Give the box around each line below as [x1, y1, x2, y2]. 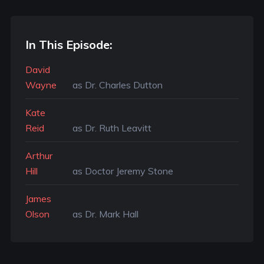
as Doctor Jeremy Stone [62, 165, 173, 177]
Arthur [25, 150, 52, 161]
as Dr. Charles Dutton [62, 79, 163, 91]
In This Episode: [25, 37, 113, 52]
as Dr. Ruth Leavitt [62, 122, 151, 134]
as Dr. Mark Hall [62, 208, 138, 220]
